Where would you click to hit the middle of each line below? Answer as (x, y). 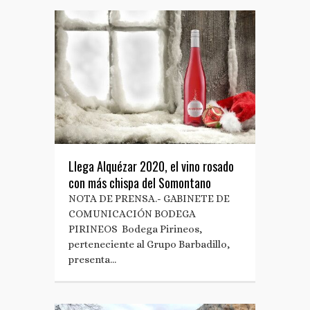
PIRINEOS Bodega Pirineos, (135, 229)
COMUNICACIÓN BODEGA (132, 214)
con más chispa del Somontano (140, 183)
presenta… (92, 260)
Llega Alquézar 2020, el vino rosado (151, 166)
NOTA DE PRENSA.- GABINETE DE (149, 199)
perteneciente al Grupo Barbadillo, (149, 245)
